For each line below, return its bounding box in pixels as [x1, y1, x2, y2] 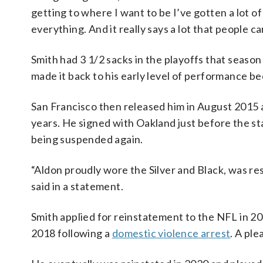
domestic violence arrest [112, 227, 231, 240]
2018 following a [31, 227, 112, 240]
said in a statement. [31, 180, 123, 193]
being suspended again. [31, 133, 143, 146]
